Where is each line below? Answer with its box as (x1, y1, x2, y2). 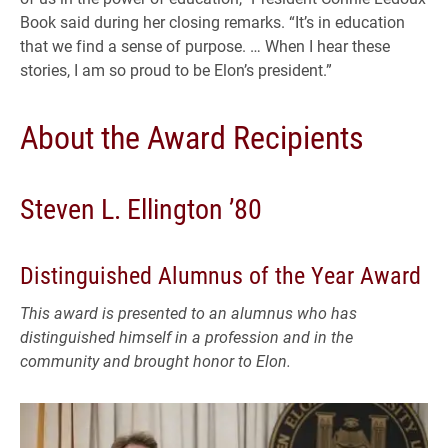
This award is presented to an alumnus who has (20, 301, 357, 323)
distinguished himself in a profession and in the (20, 325, 353, 347)
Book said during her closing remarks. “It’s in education (20, 10, 405, 32)
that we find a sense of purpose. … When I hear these (20, 34, 390, 56)
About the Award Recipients (20, 114, 364, 158)
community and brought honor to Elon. (20, 349, 291, 371)
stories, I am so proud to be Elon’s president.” (20, 58, 332, 80)
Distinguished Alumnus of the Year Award (20, 258, 421, 291)
